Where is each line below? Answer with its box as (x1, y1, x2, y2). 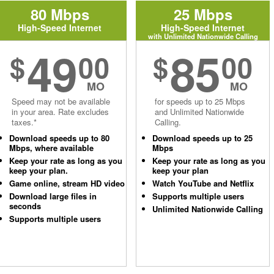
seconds (9, 200, 41, 212)
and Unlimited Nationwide (155, 106, 244, 117)
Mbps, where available (9, 142, 94, 154)
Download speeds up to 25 (152, 132, 253, 144)
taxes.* (12, 116, 37, 128)
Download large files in (9, 190, 97, 202)
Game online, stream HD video (9, 177, 125, 189)
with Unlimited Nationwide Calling (147, 31, 258, 41)
